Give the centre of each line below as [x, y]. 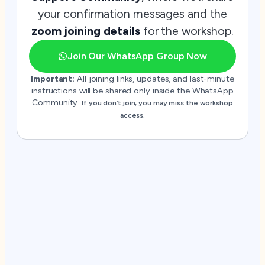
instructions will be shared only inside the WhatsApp [132, 90]
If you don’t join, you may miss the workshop [157, 103]
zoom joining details [85, 30]
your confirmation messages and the [132, 13]
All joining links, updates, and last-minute [154, 78]
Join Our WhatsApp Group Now [137, 56]
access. [132, 115]
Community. [57, 102]
